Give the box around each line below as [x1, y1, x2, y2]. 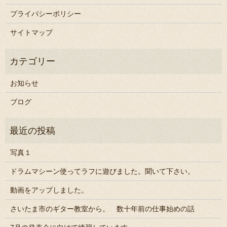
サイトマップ [10, 28, 53, 37]
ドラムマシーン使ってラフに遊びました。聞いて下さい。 [10, 167, 195, 176]
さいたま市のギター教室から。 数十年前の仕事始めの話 [10, 205, 195, 213]
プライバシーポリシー [10, 10, 81, 18]
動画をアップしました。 [10, 186, 88, 195]
